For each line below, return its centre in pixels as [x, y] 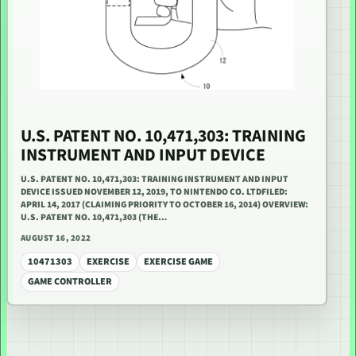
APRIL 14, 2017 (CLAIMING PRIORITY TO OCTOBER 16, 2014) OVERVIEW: [164, 205]
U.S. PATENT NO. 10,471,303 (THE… [94, 218]
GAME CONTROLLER [70, 282]
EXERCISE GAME [178, 262]
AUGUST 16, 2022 [56, 238]
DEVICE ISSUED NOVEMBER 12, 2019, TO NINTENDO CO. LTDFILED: [154, 192]
